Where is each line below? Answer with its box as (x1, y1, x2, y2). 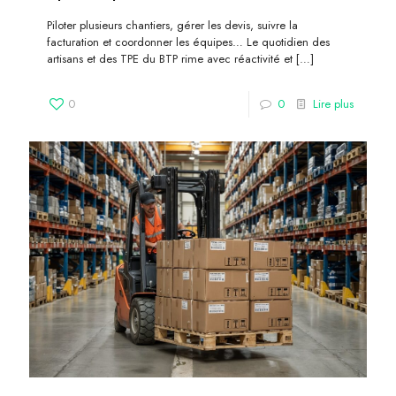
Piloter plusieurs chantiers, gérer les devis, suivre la (47, 16, 298, 34)
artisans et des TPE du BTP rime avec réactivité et (47, 49, 293, 67)
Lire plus (313, 95, 354, 112)
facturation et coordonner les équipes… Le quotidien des (47, 33, 330, 50)
